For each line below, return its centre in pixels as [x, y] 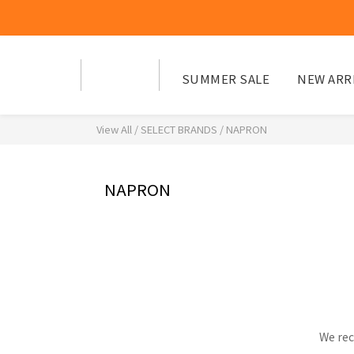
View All [114, 129]
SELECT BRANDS [179, 129]
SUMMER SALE [225, 79]
